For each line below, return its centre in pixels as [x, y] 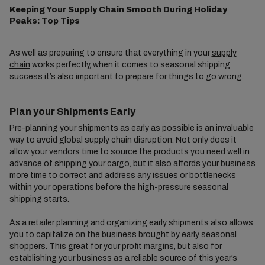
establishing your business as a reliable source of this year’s [123, 258]
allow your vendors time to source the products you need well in [129, 152]
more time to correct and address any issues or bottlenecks [122, 176]
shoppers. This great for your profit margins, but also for [115, 247]
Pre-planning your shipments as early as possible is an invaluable [131, 128]
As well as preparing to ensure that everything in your [110, 53]
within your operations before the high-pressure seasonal [119, 188]
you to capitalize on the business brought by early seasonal [123, 235]
